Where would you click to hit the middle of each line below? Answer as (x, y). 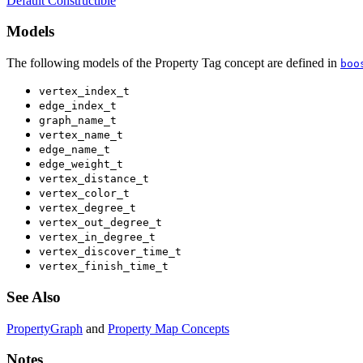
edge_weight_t (81, 164)
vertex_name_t (81, 135)
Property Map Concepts (169, 328)
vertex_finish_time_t (104, 267)
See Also (34, 297)
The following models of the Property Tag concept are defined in (173, 63)
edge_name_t (75, 150)
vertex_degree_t (88, 208)
